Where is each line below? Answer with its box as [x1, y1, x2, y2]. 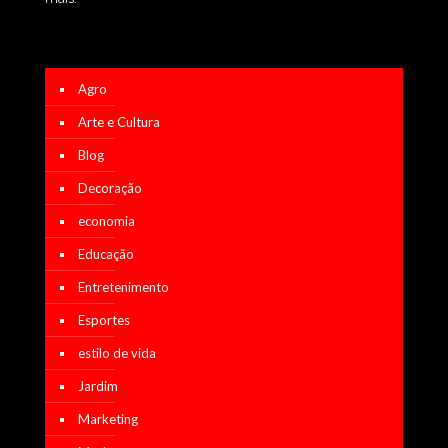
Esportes [78, 311, 130, 328]
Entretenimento [78, 278, 169, 295]
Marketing [78, 410, 138, 427]
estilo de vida [78, 344, 156, 361]
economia [78, 212, 135, 229]
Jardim [78, 377, 118, 394]
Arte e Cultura [78, 113, 160, 130]
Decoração [78, 179, 142, 196]
